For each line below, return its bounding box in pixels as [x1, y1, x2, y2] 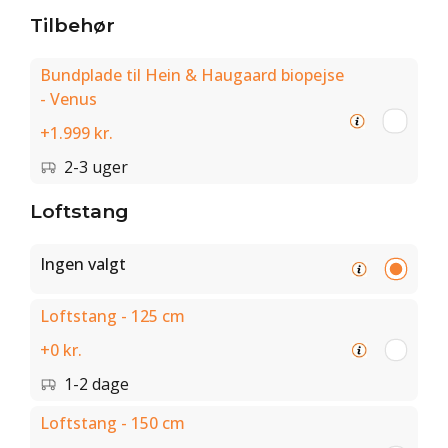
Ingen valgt [40, 253, 126, 275]
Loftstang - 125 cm [40, 305, 185, 327]
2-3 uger [64, 156, 128, 178]
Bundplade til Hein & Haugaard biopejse [40, 64, 344, 86]
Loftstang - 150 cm [40, 412, 185, 434]
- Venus [40, 88, 97, 110]
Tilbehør [30, 13, 115, 37]
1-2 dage [64, 373, 129, 395]
